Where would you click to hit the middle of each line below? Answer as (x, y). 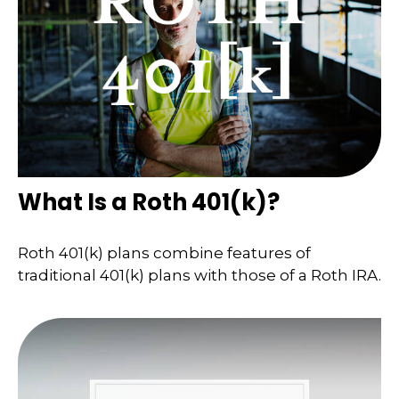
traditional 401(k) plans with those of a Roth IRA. (199, 276)
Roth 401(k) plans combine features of (164, 253)
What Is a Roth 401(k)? (149, 202)
